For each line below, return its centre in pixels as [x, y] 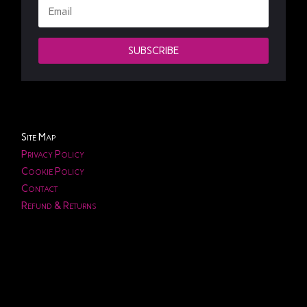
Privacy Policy [53, 155]
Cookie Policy [53, 172]
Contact [40, 189]
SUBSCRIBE [153, 50]
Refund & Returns [59, 206]
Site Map [39, 137]
